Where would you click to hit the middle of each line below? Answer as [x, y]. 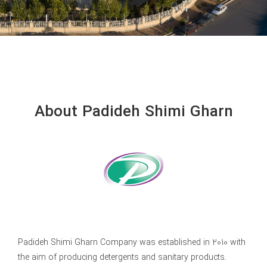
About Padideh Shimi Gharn [133, 111]
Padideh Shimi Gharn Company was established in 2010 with [131, 242]
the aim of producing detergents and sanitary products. [122, 257]
